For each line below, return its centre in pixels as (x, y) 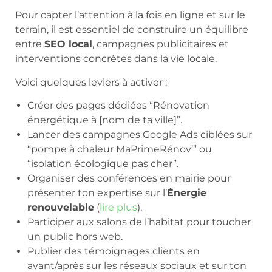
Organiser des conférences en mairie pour (129, 178)
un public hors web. (75, 237)
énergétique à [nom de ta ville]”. (105, 120)
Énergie (187, 193)
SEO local (68, 44)
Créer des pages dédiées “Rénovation (118, 106)
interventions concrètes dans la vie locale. (116, 59)
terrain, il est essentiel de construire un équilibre (132, 30)
